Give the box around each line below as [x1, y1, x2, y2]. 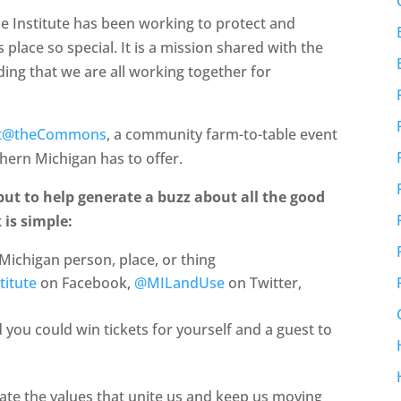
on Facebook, [37, 272, 135, 293]
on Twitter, [225, 272, 303, 293]
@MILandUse [134, 272, 226, 293]
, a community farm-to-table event [107, 124, 338, 144]
